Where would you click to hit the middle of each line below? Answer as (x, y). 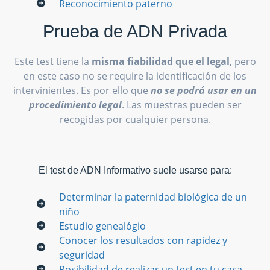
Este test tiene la (53, 62)
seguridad (82, 255)
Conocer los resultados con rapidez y (143, 240)
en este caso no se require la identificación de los (135, 76)
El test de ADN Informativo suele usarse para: (135, 170)
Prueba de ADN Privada (135, 32)
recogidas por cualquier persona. (135, 120)
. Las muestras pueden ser (181, 105)
